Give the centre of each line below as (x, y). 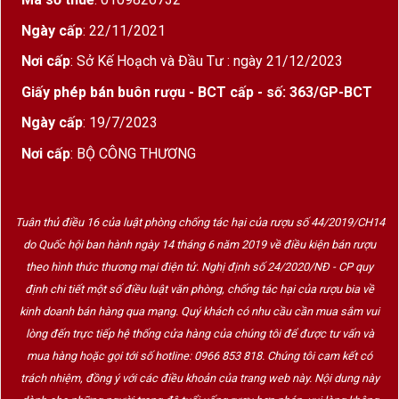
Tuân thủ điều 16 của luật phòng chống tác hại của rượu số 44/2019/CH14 (199, 222)
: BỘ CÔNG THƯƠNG (133, 153)
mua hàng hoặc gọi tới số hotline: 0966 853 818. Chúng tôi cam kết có (199, 355)
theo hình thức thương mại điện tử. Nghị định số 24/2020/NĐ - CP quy (199, 266)
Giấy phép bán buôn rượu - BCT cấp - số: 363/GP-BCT (197, 92)
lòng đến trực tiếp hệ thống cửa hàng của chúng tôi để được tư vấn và (199, 333)
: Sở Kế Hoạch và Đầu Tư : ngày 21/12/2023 (207, 61)
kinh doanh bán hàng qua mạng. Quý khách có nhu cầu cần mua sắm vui (199, 311)
